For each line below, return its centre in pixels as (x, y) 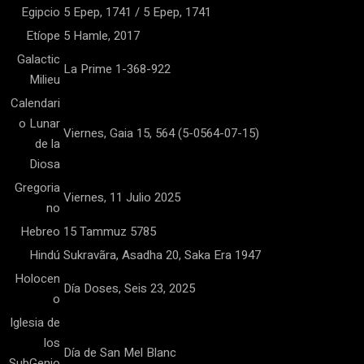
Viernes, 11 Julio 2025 (122, 197)
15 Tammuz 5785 (110, 232)
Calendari (35, 103)
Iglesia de (35, 323)
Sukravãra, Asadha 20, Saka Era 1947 (162, 255)
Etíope (43, 36)
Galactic (39, 59)
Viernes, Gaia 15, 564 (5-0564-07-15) (161, 133)
